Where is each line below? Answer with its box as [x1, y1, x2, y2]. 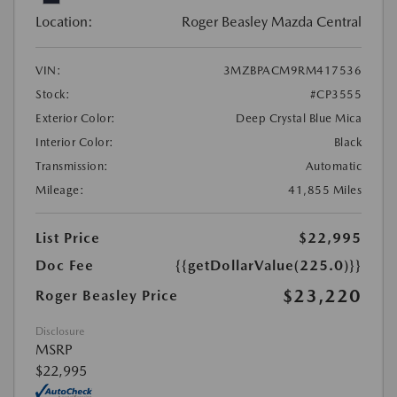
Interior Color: [35, 136, 114, 150]
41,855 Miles [288, 183, 362, 198]
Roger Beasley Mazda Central [182, 13, 362, 31]
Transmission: [35, 160, 109, 174]
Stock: [35, 88, 70, 102]
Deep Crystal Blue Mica [236, 112, 362, 126]
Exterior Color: [35, 112, 116, 126]
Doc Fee [35, 257, 94, 275]
